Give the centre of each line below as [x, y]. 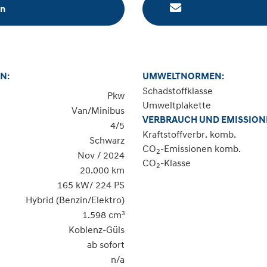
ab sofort [106, 244]
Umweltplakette [177, 105]
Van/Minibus [98, 110]
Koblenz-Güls [97, 229]
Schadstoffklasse [178, 90]
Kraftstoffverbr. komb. [189, 134]
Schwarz [107, 140]
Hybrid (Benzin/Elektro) [75, 199]
